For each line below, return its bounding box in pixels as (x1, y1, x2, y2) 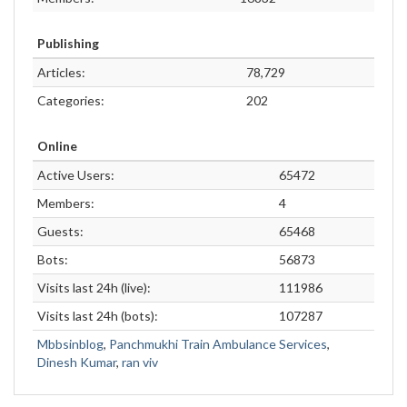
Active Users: (37, 167, 114, 183)
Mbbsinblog (37, 336, 104, 352)
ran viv (122, 354, 158, 370)
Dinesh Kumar (37, 354, 116, 370)
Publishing (37, 35, 99, 51)
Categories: (37, 93, 104, 108)
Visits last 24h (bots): (37, 308, 158, 323)
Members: (37, 195, 94, 211)
